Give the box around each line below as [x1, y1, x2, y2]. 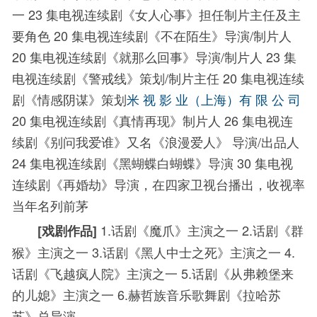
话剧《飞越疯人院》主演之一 [12, 263, 181, 282]
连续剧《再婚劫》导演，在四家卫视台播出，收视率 [12, 174, 305, 193]
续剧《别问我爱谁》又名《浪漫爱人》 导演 [12, 132, 258, 151]
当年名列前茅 [12, 195, 88, 214]
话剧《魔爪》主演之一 [111, 220, 242, 239]
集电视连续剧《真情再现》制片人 [30, 110, 224, 129]
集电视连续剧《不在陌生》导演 [71, 25, 250, 45]
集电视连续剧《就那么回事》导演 [30, 47, 221, 66]
